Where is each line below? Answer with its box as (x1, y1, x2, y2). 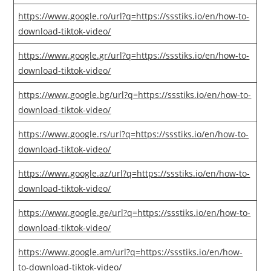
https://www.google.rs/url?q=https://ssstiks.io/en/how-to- (18, 128, 249, 140)
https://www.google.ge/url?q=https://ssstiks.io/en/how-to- (18, 207, 251, 219)
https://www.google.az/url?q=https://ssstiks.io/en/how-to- (18, 168, 250, 180)
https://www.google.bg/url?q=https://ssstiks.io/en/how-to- (18, 89, 252, 101)
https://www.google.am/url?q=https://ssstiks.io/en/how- (18, 246, 243, 258)
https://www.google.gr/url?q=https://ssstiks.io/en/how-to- (18, 50, 250, 62)
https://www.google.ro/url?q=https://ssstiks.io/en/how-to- (18, 10, 250, 22)
